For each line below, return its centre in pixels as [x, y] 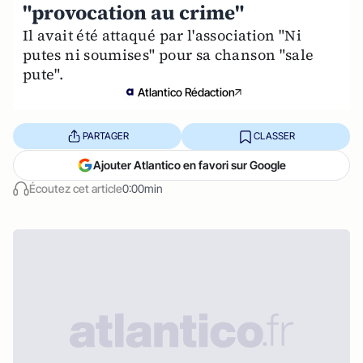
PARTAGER [105, 136]
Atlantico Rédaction [186, 92]
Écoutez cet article [76, 188]
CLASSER [274, 136]
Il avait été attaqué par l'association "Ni [162, 35]
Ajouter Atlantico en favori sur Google [190, 164]
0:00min [143, 188]
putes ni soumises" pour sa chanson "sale [169, 54]
